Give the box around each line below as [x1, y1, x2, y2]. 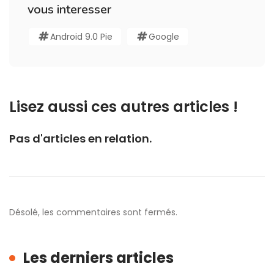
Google [149, 31, 179, 43]
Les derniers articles [23, 248, 174, 268]
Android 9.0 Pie [50, 31, 113, 43]
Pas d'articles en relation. [9, 131, 152, 147]
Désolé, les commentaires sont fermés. [9, 206, 177, 219]
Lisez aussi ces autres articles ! [9, 97, 238, 117]
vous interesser [28, 1, 111, 18]
